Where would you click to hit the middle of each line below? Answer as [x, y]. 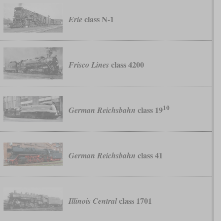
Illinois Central [92, 201]
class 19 [149, 110]
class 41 [149, 155]
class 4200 [126, 65]
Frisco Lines [89, 65]
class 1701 [134, 201]
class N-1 [98, 19]
